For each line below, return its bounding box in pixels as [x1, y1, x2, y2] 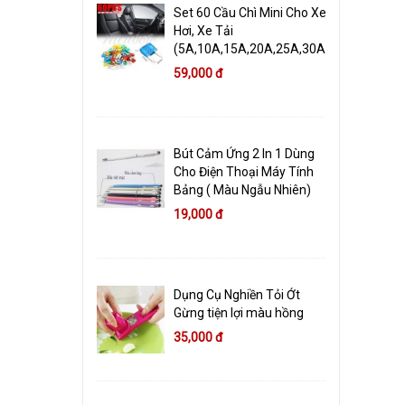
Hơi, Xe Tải [174, 24, 233, 38]
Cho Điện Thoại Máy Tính [174, 165, 314, 179]
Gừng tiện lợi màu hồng [174, 306, 304, 320]
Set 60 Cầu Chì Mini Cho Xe [174, 5, 326, 20]
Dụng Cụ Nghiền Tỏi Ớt [174, 287, 300, 302]
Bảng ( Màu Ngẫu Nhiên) [174, 183, 311, 197]
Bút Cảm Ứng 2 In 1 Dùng [174, 146, 315, 161]
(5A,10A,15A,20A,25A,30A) [174, 42, 330, 56]
